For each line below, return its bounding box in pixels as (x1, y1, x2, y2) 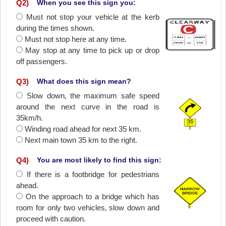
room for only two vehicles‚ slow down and (16, 203, 159, 212)
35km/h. (16, 114, 43, 122)
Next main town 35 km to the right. (25, 136, 138, 144)
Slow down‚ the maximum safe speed (26, 91, 159, 100)
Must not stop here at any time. (25, 35, 127, 43)
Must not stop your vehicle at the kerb (26, 13, 159, 21)
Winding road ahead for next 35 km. (25, 125, 142, 133)
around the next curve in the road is (16, 102, 159, 111)
